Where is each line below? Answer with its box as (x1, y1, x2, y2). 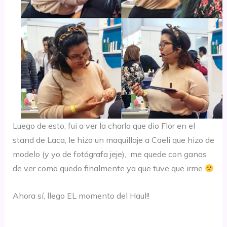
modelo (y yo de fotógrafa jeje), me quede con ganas (12, 149, 207, 160)
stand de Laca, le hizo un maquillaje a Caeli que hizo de (12, 135, 214, 145)
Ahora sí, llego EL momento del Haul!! (12, 190, 149, 201)
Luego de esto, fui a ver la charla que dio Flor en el (12, 121, 195, 131)
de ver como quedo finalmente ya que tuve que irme (12, 163, 205, 174)
